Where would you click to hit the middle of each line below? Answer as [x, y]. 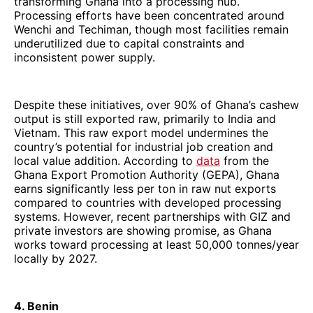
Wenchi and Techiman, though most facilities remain [151, 29]
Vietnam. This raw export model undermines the [141, 132]
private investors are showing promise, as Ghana [143, 230]
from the [245, 160]
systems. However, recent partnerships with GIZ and [152, 216]
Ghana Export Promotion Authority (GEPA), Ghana [147, 174]
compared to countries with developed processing [148, 202]
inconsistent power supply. [85, 57]
